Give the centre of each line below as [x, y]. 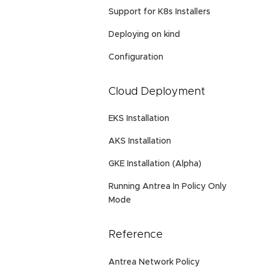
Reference [136, 235]
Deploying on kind [144, 34]
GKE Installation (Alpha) [155, 164]
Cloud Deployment [157, 91]
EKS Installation [139, 119]
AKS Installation [140, 142]
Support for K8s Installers [159, 12]
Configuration [136, 57]
